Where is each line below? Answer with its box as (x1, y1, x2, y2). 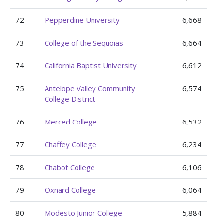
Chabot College (45, 162, 95, 172)
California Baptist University (45, 61, 137, 70)
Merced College (45, 117, 97, 126)
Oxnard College (45, 185, 96, 195)
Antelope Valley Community (45, 83, 135, 93)
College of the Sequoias (45, 38, 123, 47)
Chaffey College (45, 139, 96, 149)
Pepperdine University (45, 15, 120, 25)
